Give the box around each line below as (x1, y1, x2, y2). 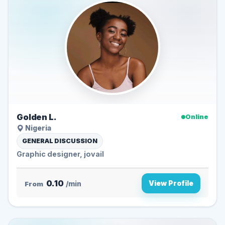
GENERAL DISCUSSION (22, 137, 97, 145)
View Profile (149, 179, 193, 188)
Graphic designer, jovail (17, 149, 104, 158)
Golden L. (17, 111, 57, 122)
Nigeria (24, 124, 51, 132)
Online (185, 113, 208, 121)
